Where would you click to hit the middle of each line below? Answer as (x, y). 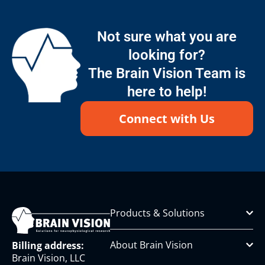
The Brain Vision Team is (167, 73)
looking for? (167, 55)
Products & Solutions (158, 213)
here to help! (167, 91)
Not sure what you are (167, 36)
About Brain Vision (152, 245)
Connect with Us (167, 118)
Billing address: (48, 246)
